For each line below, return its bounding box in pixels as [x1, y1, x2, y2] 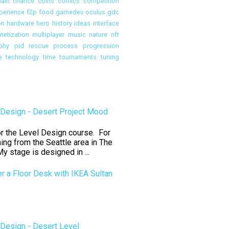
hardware [7, 19, 34, 28]
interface [93, 19, 119, 28]
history [52, 19, 72, 28]
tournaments [59, 53, 97, 61]
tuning [100, 53, 119, 61]
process [53, 42, 78, 50]
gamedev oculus [55, 8, 105, 16]
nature [89, 31, 108, 39]
